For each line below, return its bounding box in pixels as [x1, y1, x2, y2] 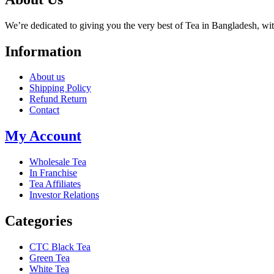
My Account [5, 128, 81, 144]
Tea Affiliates [29, 179, 81, 190]
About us [29, 72, 65, 83]
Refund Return [29, 94, 87, 105]
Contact [29, 105, 59, 116]
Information [5, 43, 81, 59]
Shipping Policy [29, 83, 91, 94]
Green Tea [29, 253, 70, 264]
